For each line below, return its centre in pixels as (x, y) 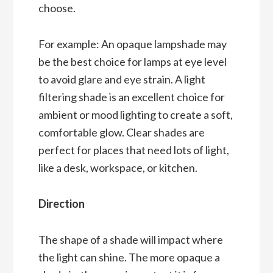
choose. (58, 8)
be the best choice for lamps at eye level (132, 62)
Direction (61, 204)
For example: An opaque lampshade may (132, 44)
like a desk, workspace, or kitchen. (118, 168)
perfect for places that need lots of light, (133, 150)
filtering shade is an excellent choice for (131, 97)
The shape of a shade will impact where (130, 240)
